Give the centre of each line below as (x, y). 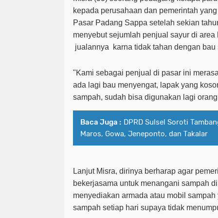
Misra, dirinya (120, 171)
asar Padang (101, 22)
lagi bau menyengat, (124, 85)
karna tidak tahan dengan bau (164, 47)
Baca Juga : (101, 122)
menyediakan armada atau (120, 195)
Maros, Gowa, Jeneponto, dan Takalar (144, 134)
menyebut (91, 35)
